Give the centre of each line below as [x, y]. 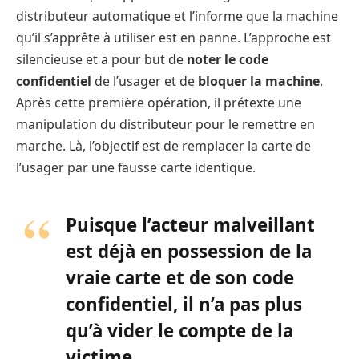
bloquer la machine [259, 81]
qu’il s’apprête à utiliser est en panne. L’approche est [173, 37]
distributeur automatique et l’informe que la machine [177, 16]
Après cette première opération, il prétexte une [159, 102]
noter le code [228, 59]
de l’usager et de [145, 81]
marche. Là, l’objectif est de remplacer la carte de [163, 145]
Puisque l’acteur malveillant [190, 224]
